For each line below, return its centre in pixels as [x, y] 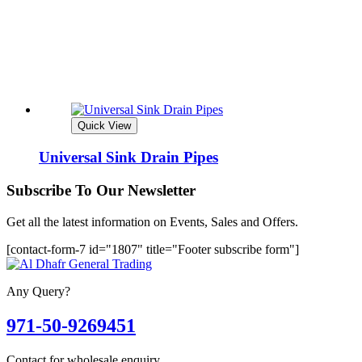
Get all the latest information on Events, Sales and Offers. [152, 221]
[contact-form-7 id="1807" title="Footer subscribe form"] [153, 249]
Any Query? [38, 291]
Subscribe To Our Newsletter [101, 191]
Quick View [104, 125]
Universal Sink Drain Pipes [128, 158]
